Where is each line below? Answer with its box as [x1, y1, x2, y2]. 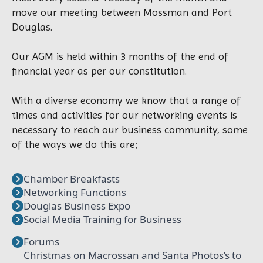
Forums [23, 235, 59, 249]
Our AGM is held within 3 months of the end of [12, 50, 228, 63]
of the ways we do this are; [12, 138, 137, 151]
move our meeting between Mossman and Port [12, 6, 232, 19]
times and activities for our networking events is [12, 109, 237, 122]
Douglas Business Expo [23, 199, 130, 213]
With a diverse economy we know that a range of [12, 94, 241, 107]
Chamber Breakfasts [23, 172, 120, 186]
